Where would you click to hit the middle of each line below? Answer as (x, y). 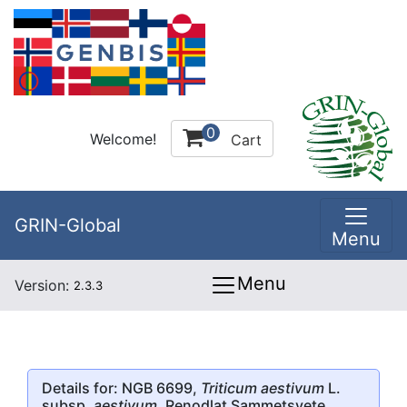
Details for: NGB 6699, (121, 387)
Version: (44, 285)
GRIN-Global (68, 225)
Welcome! (123, 139)
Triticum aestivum (263, 387)
